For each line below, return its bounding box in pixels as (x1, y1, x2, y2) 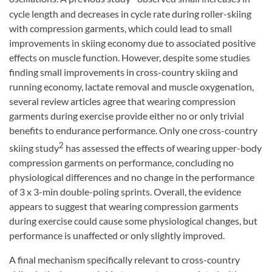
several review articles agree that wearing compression (9, 95, 236, 107)
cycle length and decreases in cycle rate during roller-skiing (9, 7, 251, 19)
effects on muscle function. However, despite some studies (9, 51, 250, 63)
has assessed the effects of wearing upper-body (64, 141, 262, 154)
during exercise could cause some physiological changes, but (9, 214, 257, 226)
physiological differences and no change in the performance (9, 171, 254, 183)
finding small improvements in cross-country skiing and (9, 66, 238, 78)
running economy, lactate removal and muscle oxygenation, (9, 80, 254, 92)
